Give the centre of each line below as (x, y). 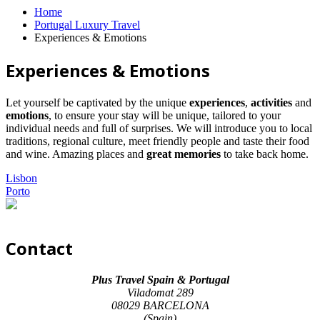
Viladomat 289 (160, 293)
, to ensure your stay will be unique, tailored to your (165, 115)
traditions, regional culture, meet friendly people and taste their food (157, 141)
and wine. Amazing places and (76, 154)
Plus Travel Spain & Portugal (160, 280)
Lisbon (21, 178)
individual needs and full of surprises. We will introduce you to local (159, 128)
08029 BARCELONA (160, 306)
